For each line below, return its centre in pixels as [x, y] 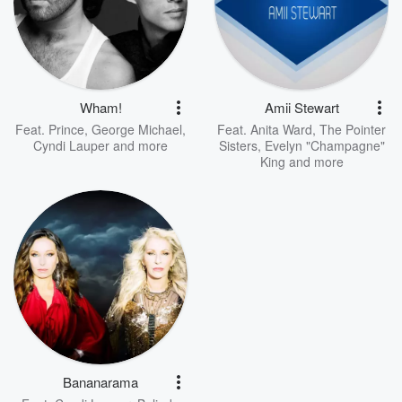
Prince [66, 129]
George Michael [137, 129]
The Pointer [353, 129]
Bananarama [100, 382]
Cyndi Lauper [71, 145]
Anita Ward [281, 129]
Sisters [238, 145]
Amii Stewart [301, 107]
